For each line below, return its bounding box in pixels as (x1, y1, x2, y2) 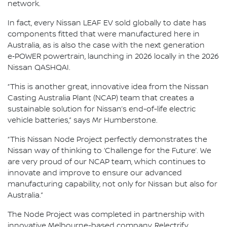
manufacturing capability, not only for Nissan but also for (8, 180, 217, 189)
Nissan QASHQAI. (8, 63, 70, 72)
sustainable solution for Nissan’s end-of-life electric (8, 105, 196, 114)
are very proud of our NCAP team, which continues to (8, 158, 206, 167)
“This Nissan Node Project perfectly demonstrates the (8, 135, 207, 144)
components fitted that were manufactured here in (8, 30, 200, 39)
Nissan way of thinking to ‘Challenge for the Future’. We (8, 146, 211, 156)
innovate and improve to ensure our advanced (8, 169, 182, 178)
